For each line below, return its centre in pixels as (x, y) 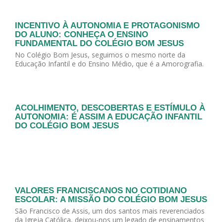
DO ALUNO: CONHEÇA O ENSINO (82, 34)
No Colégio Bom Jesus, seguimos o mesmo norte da (100, 55)
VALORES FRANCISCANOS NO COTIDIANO (101, 190)
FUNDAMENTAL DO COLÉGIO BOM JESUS (99, 43)
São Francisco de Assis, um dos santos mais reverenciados (110, 211)
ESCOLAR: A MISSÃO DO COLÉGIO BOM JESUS (111, 199)
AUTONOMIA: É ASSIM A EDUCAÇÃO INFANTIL (109, 117)
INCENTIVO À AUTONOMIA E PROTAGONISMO (107, 25)
